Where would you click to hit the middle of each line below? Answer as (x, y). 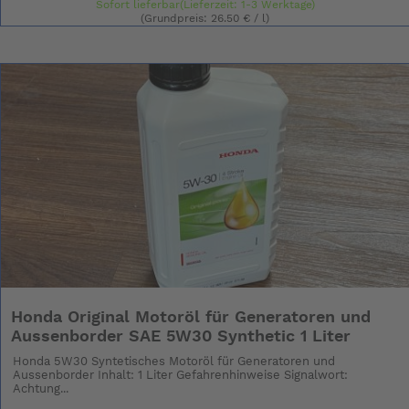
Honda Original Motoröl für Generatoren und (191, 317)
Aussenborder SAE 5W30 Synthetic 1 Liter (181, 336)
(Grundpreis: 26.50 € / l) (205, 18)
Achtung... (41, 389)
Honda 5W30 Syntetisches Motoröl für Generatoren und (174, 362)
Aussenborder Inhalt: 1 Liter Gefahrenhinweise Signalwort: (181, 375)
